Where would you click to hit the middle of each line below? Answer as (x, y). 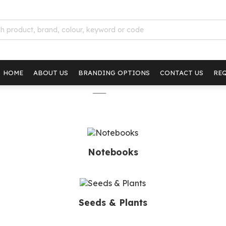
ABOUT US (51, 72)
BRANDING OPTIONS (114, 72)
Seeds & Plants (113, 203)
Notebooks (113, 152)
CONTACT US (182, 72)
